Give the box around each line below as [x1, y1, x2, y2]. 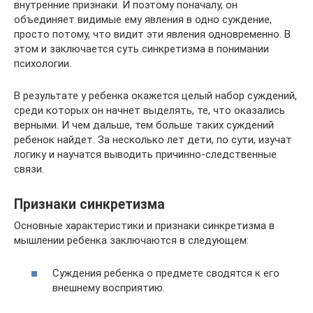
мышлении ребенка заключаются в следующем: [14, 234, 249, 247]
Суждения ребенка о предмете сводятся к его [52, 266, 279, 279]
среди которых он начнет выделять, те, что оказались [14, 104, 285, 117]
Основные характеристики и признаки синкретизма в [14, 219, 275, 232]
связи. [14, 163, 44, 175]
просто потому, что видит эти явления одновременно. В [14, 28, 291, 41]
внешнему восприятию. [52, 281, 165, 294]
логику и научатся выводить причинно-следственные [14, 148, 277, 161]
